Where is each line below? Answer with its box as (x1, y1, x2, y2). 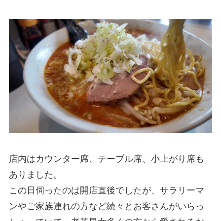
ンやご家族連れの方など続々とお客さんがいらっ (8, 201, 204, 211)
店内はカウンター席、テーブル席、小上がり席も (8, 153, 204, 164)
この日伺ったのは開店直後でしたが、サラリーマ (8, 185, 204, 195)
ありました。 (8, 169, 62, 180)
